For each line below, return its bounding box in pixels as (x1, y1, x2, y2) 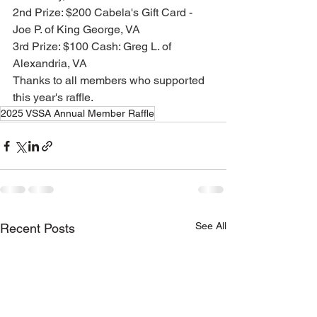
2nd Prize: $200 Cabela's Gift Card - (13, 6, 195, 19)
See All (195, 220, 226, 231)
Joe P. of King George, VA (13, 23, 140, 36)
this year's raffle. (13, 91, 93, 104)
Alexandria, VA (13, 57, 87, 70)
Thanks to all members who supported (13, 74, 207, 87)
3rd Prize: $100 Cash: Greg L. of (13, 40, 174, 53)
